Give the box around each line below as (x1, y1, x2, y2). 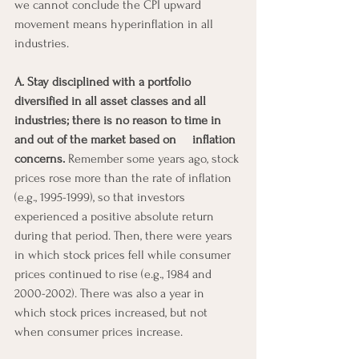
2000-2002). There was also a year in (14, 285, 208, 301)
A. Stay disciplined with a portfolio (14, 74, 194, 89)
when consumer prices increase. (14, 324, 183, 339)
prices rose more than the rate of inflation (14, 170, 235, 185)
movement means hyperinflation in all (14, 16, 216, 31)
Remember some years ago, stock (65, 151, 242, 166)
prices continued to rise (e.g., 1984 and (14, 266, 215, 281)
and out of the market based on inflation (14, 131, 239, 147)
